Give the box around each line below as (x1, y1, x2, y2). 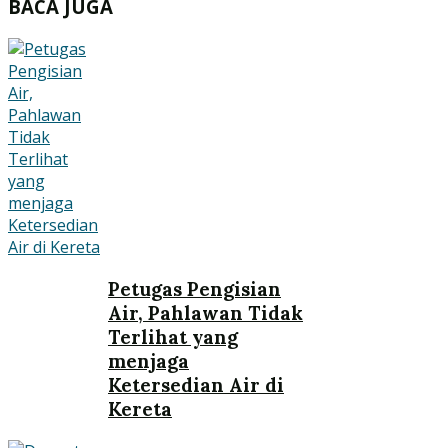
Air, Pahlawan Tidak (108, 300, 303, 325)
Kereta (108, 396, 172, 421)
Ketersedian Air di (108, 372, 284, 397)
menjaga (108, 348, 189, 373)
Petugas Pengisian (108, 276, 281, 301)
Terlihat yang (108, 324, 238, 349)
